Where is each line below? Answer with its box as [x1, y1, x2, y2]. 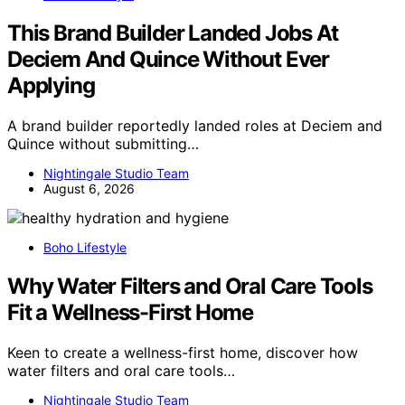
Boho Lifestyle [43, 240, 127, 256]
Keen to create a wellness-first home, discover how [7, 343, 358, 362]
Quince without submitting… [7, 135, 199, 154]
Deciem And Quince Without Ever [7, 46, 329, 73]
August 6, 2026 [43, 181, 135, 197]
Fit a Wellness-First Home [7, 299, 254, 325]
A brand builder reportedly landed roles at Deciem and [7, 117, 382, 136]
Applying [7, 72, 95, 99]
